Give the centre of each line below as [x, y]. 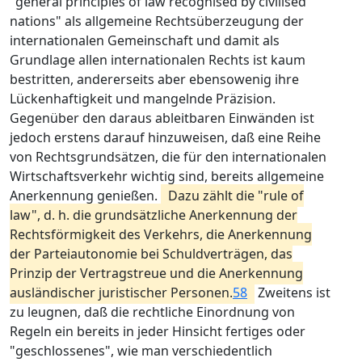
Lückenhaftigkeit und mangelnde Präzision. [143, 99]
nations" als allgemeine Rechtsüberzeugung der [157, 21]
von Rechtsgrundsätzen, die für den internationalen [168, 157]
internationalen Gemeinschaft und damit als [145, 40]
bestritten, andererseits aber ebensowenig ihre [154, 79]
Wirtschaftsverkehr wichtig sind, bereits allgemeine [167, 176]
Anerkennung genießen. [85, 196]
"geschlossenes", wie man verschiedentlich [141, 351]
